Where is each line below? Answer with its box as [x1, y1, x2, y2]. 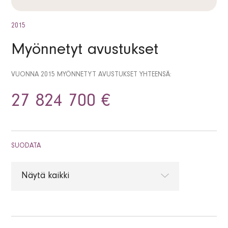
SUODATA [11, 143, 41, 151]
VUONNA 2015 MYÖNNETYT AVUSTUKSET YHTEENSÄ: [11, 72, 172, 79]
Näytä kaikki [21, 172, 70, 182]
